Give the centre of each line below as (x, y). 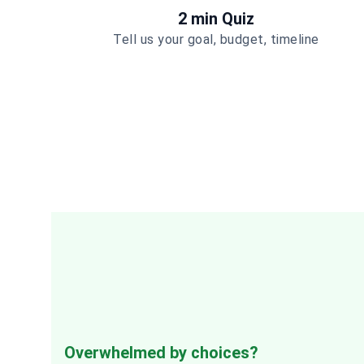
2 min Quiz (216, 19)
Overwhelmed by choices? (161, 353)
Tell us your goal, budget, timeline (216, 39)
